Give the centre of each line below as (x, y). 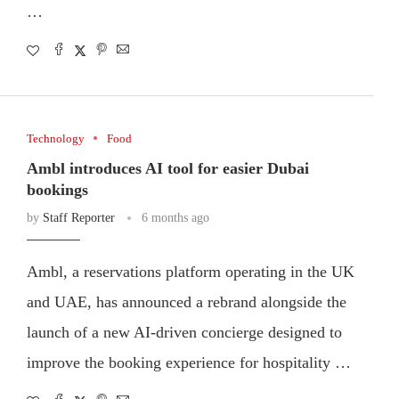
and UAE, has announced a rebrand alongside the (186, 301)
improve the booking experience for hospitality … (188, 362)
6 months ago (175, 217)
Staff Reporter (78, 217)
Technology (55, 138)
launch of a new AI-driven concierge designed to (184, 332)
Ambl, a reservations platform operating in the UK (190, 271)
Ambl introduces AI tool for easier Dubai (167, 168)
